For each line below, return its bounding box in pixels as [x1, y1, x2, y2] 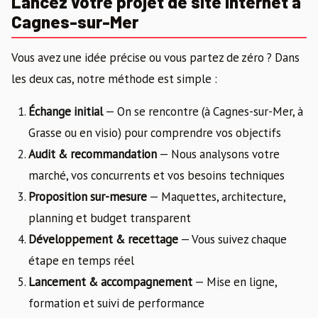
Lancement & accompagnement [28, 273, 192, 290]
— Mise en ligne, [192, 273, 277, 290]
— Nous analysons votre [157, 146, 280, 162]
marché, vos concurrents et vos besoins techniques [28, 167, 285, 183]
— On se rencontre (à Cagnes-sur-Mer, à [103, 103, 303, 119]
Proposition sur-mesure [28, 188, 147, 204]
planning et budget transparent [28, 209, 191, 226]
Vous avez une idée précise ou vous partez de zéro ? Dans [11, 49, 300, 65]
